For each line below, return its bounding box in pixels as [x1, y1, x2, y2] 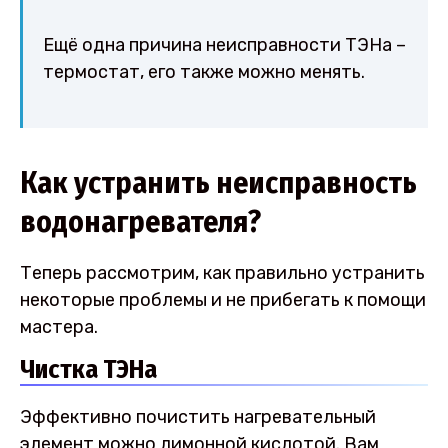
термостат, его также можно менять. [43, 61, 365, 84]
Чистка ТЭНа [20, 353, 157, 385]
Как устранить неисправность [20, 165, 417, 202]
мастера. [20, 316, 98, 339]
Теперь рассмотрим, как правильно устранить [20, 262, 425, 285]
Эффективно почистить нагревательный [20, 405, 376, 428]
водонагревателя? [20, 204, 261, 241]
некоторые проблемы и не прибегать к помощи [20, 289, 426, 312]
